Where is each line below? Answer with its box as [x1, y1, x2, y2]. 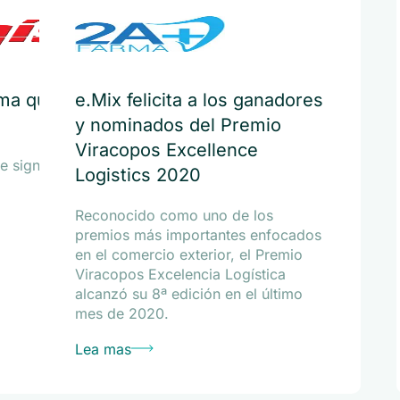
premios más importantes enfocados [74, 226, 321, 244]
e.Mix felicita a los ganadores [74, 89, 323, 111]
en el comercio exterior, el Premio [74, 246, 303, 263]
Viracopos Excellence [74, 139, 258, 161]
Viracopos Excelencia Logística [74, 265, 286, 283]
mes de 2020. [74, 304, 169, 322]
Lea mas [74, 340, 131, 358]
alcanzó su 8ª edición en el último [74, 285, 303, 303]
